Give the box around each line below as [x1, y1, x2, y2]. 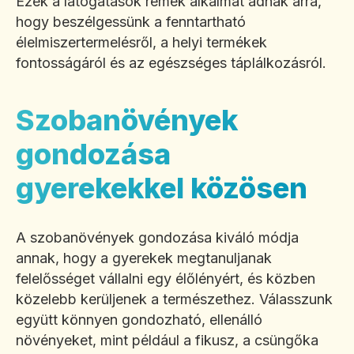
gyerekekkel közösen [16, 171, 307, 206]
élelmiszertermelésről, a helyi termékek [16, 34, 267, 51]
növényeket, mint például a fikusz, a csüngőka [16, 332, 318, 349]
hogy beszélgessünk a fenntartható [16, 13, 246, 31]
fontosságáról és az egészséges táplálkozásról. [16, 55, 326, 72]
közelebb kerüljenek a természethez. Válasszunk [16, 291, 333, 308]
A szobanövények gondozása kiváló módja [16, 229, 299, 247]
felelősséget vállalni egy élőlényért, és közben [16, 270, 315, 288]
